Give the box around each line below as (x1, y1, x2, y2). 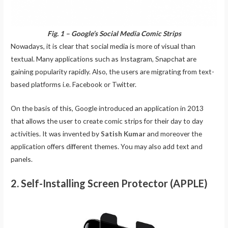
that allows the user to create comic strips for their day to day (11, 116, 204, 125)
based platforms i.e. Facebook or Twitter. (11, 79, 137, 89)
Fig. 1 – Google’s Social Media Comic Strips (47, 28, 181, 38)
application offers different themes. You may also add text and (11, 141, 203, 151)
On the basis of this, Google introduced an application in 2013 (11, 103, 204, 112)
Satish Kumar (101, 129, 146, 138)
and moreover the (146, 129, 203, 138)
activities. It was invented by (11, 129, 101, 138)
